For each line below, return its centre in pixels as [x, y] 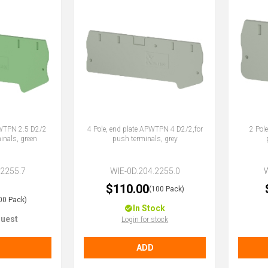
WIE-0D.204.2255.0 [145, 171]
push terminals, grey [145, 138]
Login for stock [145, 219]
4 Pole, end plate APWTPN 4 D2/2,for [145, 129]
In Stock [149, 208]
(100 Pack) [166, 189]
